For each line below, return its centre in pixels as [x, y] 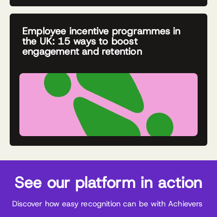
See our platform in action [108, 182]
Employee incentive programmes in [101, 31]
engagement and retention [82, 51]
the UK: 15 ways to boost [80, 41]
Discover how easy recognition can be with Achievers [108, 203]
